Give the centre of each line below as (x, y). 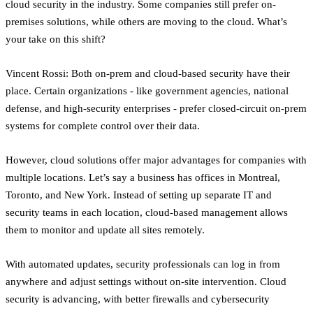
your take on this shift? (56, 38)
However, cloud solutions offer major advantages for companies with (156, 159)
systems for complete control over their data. (103, 125)
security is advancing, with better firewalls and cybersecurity (138, 298)
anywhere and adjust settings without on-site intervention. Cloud (146, 281)
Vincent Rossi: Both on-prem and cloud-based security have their (148, 73)
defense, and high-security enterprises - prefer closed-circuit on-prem (156, 108)
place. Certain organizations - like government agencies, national (147, 90)
